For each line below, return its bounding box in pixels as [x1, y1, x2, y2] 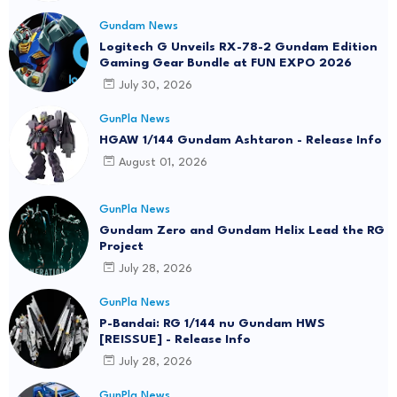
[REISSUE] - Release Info [99, 333, 251, 346]
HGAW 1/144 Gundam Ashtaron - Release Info [99, 134, 382, 147]
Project [99, 240, 144, 253]
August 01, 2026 [119, 156, 207, 168]
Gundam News [99, 20, 178, 33]
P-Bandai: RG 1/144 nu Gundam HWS [99, 317, 325, 331]
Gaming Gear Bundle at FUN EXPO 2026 [99, 57, 352, 70]
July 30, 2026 [119, 79, 192, 91]
